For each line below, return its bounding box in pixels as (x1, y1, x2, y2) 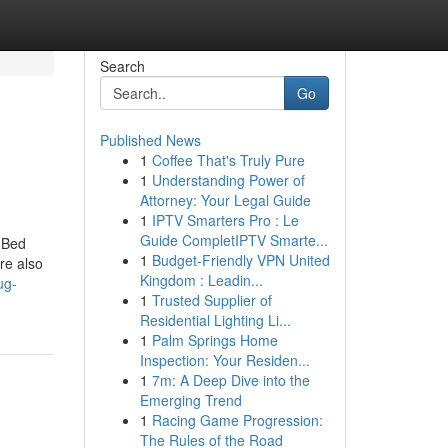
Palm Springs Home (151, 330, 278, 350)
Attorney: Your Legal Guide (139, 190, 311, 210)
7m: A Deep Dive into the (151, 370, 310, 390)
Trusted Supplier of (151, 290, 272, 310)
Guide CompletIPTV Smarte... (139, 230, 328, 250)
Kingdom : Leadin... (139, 270, 263, 290)
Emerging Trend (139, 390, 242, 410)
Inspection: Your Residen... (139, 350, 310, 370)
